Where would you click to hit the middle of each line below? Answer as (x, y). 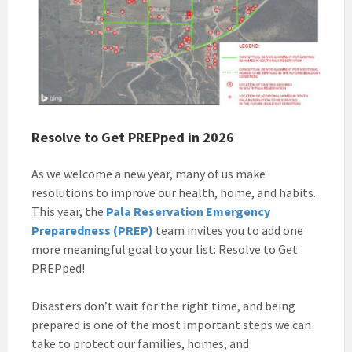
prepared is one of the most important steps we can (171, 325)
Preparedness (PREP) (92, 231)
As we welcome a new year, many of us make (148, 174)
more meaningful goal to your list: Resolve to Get (165, 249)
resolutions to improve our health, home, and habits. (174, 193)
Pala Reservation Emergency (188, 212)
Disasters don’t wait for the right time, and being (163, 306)
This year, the (69, 212)
